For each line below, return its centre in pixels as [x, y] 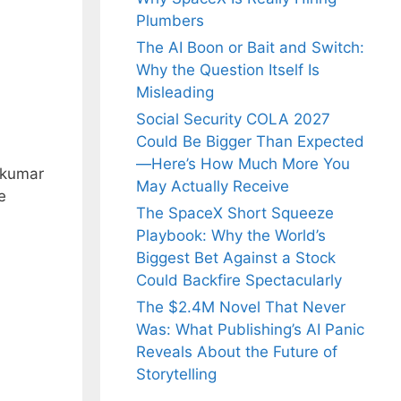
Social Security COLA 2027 [233, 119]
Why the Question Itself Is [228, 70]
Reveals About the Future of [237, 352]
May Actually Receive [213, 187]
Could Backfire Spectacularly [239, 281]
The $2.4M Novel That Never [241, 307]
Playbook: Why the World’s [231, 236]
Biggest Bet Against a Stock [236, 258]
